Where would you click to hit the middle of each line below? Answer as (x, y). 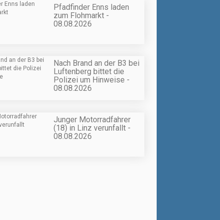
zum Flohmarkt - (81, 16)
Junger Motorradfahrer (92, 119)
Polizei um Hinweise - (92, 80)
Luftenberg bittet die (89, 72)
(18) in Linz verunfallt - (92, 128)
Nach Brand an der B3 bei (96, 63)
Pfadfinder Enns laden (91, 7)
